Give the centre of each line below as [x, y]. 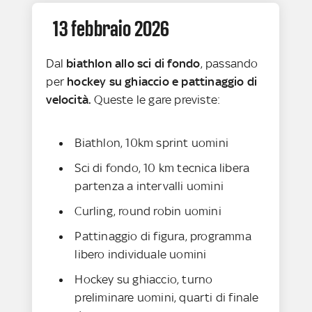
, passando [229, 64]
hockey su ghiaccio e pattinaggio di [162, 82]
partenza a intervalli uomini [149, 186]
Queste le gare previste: [156, 100]
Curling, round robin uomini [150, 211]
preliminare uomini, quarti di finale [167, 298]
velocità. [69, 100]
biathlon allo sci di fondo [133, 64]
